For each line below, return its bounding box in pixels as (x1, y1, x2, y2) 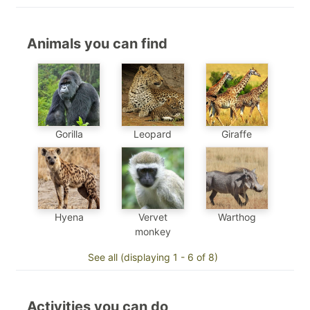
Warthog (217, 211, 256, 224)
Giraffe (221, 127, 253, 140)
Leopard (134, 127, 172, 140)
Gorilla (55, 127, 83, 140)
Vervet (138, 211, 167, 224)
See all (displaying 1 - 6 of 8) (88, 251, 218, 264)
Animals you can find (27, 35, 167, 53)
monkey (134, 226, 171, 238)
